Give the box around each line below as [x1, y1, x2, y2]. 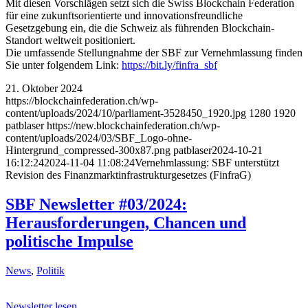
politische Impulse [5, 232, 133, 250]
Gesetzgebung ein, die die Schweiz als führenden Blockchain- [5, 21, 274, 34]
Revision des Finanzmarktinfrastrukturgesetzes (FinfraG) [5, 168, 251, 181]
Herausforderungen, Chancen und [5, 213, 246, 232]
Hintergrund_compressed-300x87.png [5, 144, 170, 156]
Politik [36, 264, 65, 276]
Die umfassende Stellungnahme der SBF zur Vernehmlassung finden [5, 46, 302, 58]
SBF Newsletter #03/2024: [5, 195, 187, 213]
